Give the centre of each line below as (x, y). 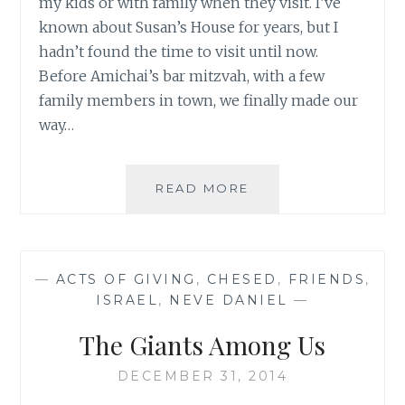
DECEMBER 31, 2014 (202, 377)
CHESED (242, 280)
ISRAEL (127, 301)
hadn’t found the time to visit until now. (179, 52)
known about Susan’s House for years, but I (189, 28)
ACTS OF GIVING (126, 280)
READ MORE (202, 188)
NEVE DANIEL (229, 301)
